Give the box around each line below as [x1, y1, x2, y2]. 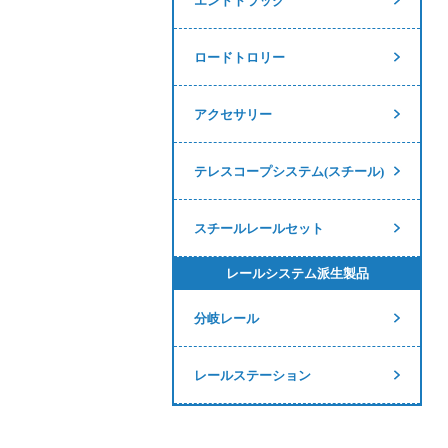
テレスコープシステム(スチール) [194, 164, 384, 179]
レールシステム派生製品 [225, 266, 369, 281]
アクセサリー [194, 107, 272, 122]
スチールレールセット [194, 221, 324, 236]
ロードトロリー [194, 50, 285, 65]
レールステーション [194, 368, 311, 383]
